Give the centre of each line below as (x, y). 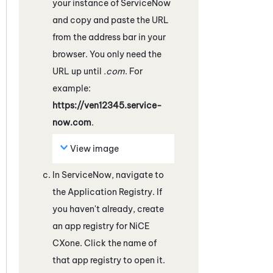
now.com (72, 122)
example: (72, 88)
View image (94, 148)
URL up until (78, 71)
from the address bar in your (109, 37)
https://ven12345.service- (107, 105)
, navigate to (138, 175)
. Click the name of (118, 243)
